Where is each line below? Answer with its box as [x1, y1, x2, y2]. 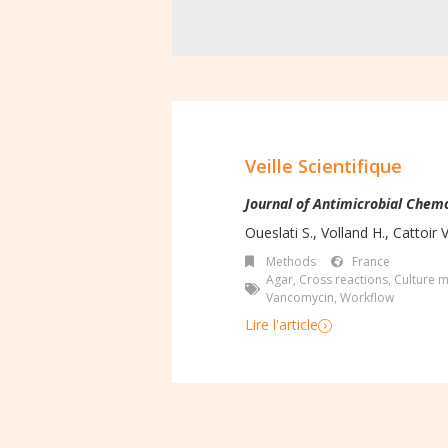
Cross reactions [299, 271, 388, 289]
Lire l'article [245, 315, 318, 335]
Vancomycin [266, 289, 334, 307]
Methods [266, 253, 316, 271]
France [352, 253, 390, 271]
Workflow [340, 289, 394, 307]
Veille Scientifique [245, 154, 402, 179]
